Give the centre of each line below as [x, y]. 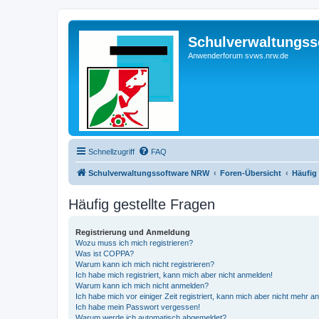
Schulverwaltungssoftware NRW [149, 173]
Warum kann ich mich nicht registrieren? [145, 264]
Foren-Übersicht [251, 173]
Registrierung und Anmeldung [133, 232]
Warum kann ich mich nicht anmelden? [142, 286]
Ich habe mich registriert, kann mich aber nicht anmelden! [174, 275]
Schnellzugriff [111, 152]
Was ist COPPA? [105, 253]
